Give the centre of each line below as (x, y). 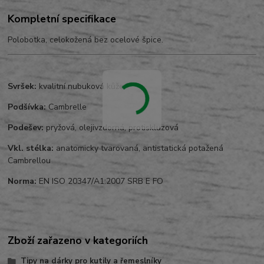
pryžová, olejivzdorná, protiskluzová (111, 127)
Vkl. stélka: (31, 148)
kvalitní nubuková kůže (80, 86)
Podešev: (26, 127)
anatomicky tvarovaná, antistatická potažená (139, 148)
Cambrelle (67, 107)
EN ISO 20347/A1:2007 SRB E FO (100, 181)
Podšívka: (27, 107)
